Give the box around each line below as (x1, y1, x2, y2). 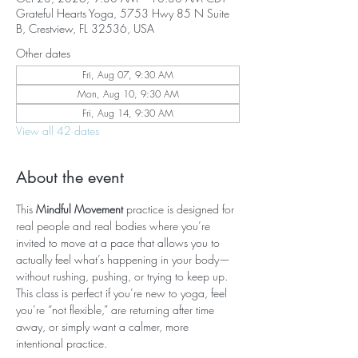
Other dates (16, 46, 70, 61)
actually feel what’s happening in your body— (16, 252, 230, 267)
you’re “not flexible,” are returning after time (16, 302, 217, 317)
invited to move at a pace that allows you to (16, 235, 223, 250)
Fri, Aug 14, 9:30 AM (82, 106, 173, 120)
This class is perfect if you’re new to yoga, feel (16, 285, 230, 300)
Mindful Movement (36, 201, 123, 217)
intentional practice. (16, 336, 107, 351)
